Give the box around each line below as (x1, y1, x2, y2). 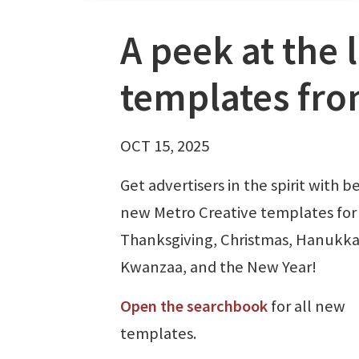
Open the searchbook (120, 295, 268, 317)
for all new (268, 295, 345, 317)
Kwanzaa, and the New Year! (120, 256, 320, 277)
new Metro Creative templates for (120, 201, 357, 223)
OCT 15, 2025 (120, 135, 209, 156)
